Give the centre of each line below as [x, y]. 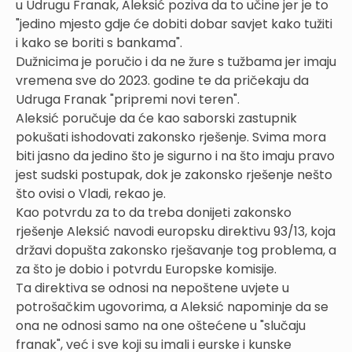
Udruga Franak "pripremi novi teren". [128, 99]
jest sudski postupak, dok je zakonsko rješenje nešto [174, 175]
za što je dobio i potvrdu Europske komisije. [146, 269]
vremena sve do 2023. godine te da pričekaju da [162, 81]
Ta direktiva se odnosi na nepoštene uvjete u [152, 288]
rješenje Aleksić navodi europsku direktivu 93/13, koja [176, 231]
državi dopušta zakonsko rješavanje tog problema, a [176, 250]
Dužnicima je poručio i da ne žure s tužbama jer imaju [176, 62]
